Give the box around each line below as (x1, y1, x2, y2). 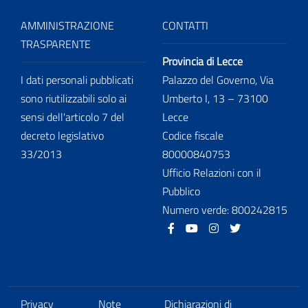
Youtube (203, 219, 240, 236)
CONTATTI (162, 16, 208, 34)
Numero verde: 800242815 (162, 201, 287, 218)
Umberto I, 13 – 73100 (162, 89, 268, 107)
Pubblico (162, 182, 200, 199)
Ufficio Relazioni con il (162, 164, 261, 181)
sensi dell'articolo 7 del (21, 108, 124, 125)
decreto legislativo (21, 126, 104, 144)
